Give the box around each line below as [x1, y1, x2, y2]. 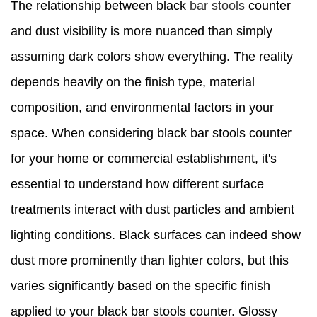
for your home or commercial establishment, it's [11, 151, 277, 166]
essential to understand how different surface [11, 177, 264, 192]
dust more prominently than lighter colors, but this [11, 253, 289, 268]
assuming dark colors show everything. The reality [11, 50, 293, 64]
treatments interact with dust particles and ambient [11, 202, 294, 217]
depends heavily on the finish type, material [11, 75, 255, 90]
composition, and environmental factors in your [11, 100, 274, 115]
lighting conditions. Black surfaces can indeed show [11, 228, 301, 243]
